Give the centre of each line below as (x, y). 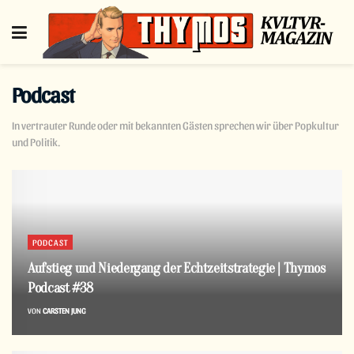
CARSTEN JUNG (64, 310)
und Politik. (36, 141)
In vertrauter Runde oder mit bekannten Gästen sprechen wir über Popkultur (175, 125)
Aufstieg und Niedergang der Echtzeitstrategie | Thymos (177, 268)
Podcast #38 (61, 288)
